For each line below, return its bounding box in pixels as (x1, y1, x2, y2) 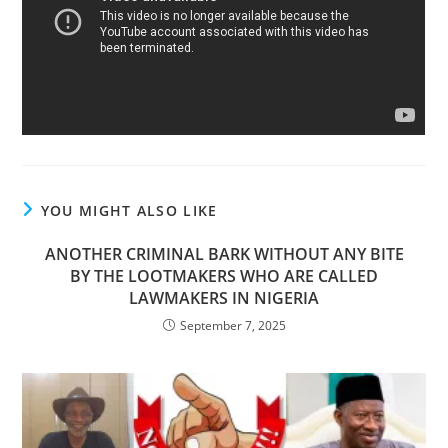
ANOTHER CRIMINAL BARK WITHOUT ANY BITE (44, 242, 404, 265)
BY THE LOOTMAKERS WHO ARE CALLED (70, 264, 378, 287)
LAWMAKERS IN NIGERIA (129, 286, 319, 309)
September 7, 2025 (179, 316, 286, 334)
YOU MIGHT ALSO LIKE (40, 200, 218, 220)
